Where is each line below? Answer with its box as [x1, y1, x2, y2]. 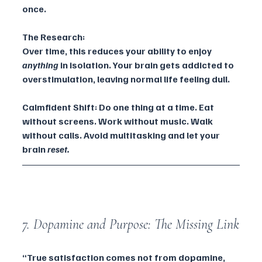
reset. [47, 143, 70, 156]
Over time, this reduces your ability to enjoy [22, 45, 213, 57]
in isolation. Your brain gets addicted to [58, 59, 236, 71]
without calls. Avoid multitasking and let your [22, 129, 222, 142]
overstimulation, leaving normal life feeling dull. [22, 73, 230, 85]
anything [22, 59, 58, 71]
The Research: [22, 31, 85, 43]
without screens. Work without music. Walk [22, 115, 215, 127]
